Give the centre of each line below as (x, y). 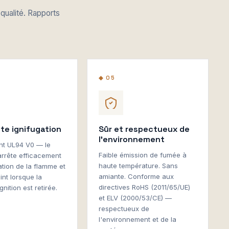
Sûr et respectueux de (144, 129)
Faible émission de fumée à (142, 155)
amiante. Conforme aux (136, 176)
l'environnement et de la (137, 219)
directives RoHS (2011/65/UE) (144, 187)
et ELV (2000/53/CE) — (135, 198)
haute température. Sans (138, 166)
